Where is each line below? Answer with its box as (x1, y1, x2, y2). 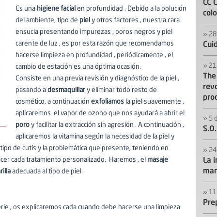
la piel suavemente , (124, 98, 184, 105)
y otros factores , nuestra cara (90, 17, 180, 24)
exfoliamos (91, 98, 124, 105)
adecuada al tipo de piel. (11, 168, 83, 175)
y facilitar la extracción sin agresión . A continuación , (30, 122, 184, 128)
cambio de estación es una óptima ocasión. (15, 63, 141, 70)
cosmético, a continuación (15, 98, 91, 105)
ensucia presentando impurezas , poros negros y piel (15, 29, 172, 35)
